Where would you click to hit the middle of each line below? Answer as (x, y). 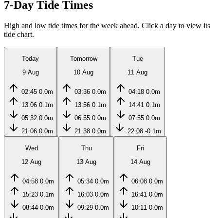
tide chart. (19, 35)
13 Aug (86, 162)
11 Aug (137, 72)
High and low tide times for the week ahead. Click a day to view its (107, 26)
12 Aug (31, 162)
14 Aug (140, 162)
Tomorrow (83, 58)
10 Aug (83, 72)
